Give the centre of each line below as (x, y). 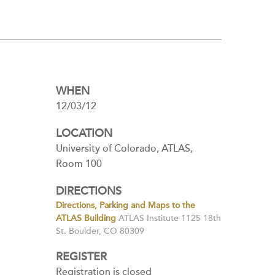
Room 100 (79, 164)
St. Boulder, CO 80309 (100, 231)
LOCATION (84, 134)
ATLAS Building (86, 218)
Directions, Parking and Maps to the (126, 205)
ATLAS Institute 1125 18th (168, 218)
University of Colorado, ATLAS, (124, 149)
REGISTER (81, 257)
